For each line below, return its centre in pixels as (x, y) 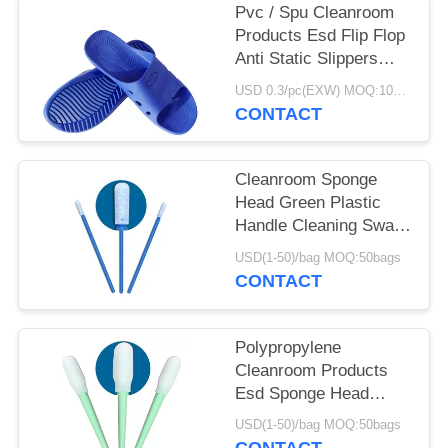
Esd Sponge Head (302, 393)
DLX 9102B (277, 82)
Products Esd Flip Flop (320, 36)
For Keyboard (286, 249)
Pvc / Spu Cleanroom (315, 13)
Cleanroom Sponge (306, 180)
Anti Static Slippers (307, 59)
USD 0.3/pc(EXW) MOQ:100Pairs (400, 90)
